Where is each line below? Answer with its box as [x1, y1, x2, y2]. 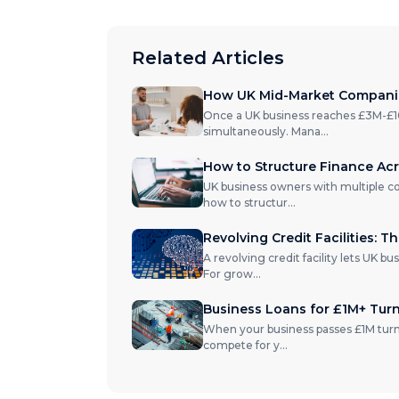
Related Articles [132, 47, 284, 69]
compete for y [203, 338, 280, 352]
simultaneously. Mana [203, 125, 321, 138]
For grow [203, 267, 253, 281]
